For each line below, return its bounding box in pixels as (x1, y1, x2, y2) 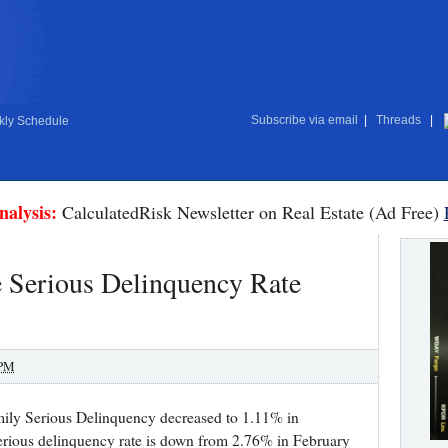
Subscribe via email (250, 113, 358, 127)
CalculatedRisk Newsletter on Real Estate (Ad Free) (56, 200, 444, 224)
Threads (372, 113, 424, 127)
